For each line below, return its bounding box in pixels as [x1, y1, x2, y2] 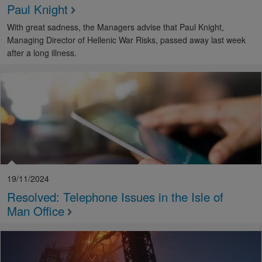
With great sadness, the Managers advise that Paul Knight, [7, 20, 224, 33]
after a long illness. [7, 46, 77, 58]
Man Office [7, 202, 64, 220]
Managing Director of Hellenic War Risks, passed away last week [7, 33, 246, 46]
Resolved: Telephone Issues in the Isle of [7, 188, 223, 206]
